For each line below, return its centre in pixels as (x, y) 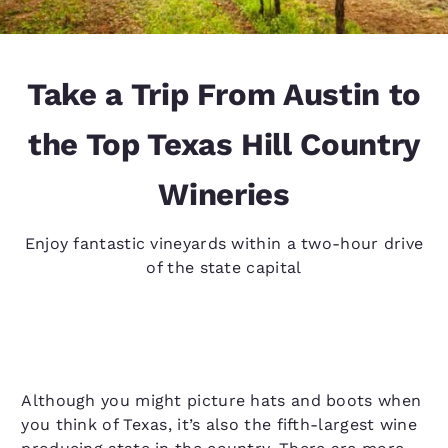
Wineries (224, 194)
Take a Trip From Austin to (224, 94)
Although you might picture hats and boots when (221, 400)
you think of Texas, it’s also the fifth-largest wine (219, 424)
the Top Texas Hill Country (224, 144)
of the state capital (224, 267)
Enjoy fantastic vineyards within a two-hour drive (224, 243)
